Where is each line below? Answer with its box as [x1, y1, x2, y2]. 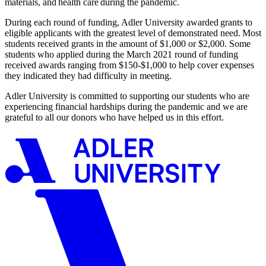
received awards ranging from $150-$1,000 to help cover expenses [5, 59, 254, 70]
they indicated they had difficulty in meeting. [5, 70, 172, 81]
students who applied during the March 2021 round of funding [5, 49, 238, 59]
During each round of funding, [5, 17, 121, 27]
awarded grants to [186, 17, 252, 27]
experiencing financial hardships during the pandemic [5, 101, 204, 112]
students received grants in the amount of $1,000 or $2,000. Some [5, 38, 251, 49]
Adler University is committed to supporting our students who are [5, 90, 249, 101]
